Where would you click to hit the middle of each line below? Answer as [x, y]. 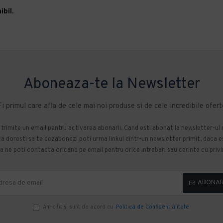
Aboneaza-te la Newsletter [111, 84]
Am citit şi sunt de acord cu [78, 207]
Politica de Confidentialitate [152, 207]
